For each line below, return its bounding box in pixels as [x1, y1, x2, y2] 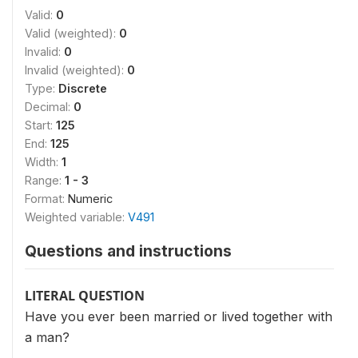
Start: [25, 118, 56, 132]
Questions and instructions [25, 241, 232, 261]
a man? [25, 329, 70, 345]
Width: [25, 155, 62, 169]
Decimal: [25, 100, 74, 113]
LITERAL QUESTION [25, 287, 145, 304]
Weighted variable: [25, 210, 128, 224]
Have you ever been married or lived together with [25, 308, 332, 324]
